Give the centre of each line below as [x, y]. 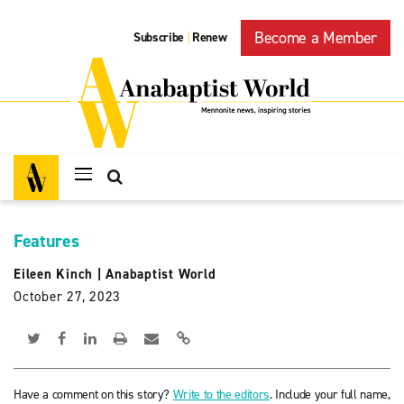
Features [46, 241]
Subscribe [159, 38]
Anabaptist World [161, 274]
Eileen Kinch [53, 274]
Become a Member [316, 38]
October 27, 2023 [67, 297]
